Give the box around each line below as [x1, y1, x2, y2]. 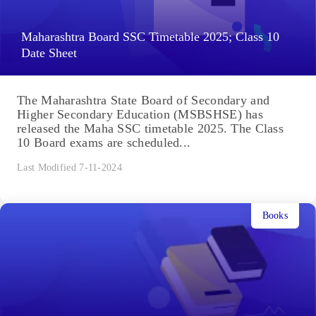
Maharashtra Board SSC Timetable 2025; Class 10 [21, 30, 279, 44]
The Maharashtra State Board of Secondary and [17, 93, 270, 108]
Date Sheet [21, 46, 77, 61]
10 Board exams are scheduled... [17, 135, 191, 150]
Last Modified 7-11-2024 [17, 162, 122, 174]
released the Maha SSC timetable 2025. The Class [17, 121, 284, 136]
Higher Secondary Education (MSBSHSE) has [17, 107, 263, 122]
